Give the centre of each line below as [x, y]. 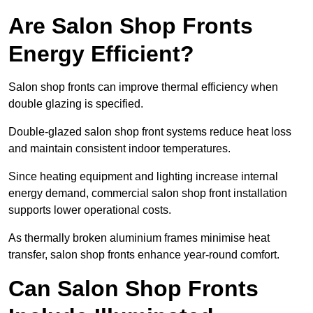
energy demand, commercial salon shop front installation [148, 194]
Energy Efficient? [101, 54]
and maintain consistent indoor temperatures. [119, 149]
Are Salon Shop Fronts [131, 26]
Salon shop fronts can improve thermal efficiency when [143, 87]
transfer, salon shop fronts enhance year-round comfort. [144, 255]
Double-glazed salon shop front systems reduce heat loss [150, 132]
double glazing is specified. [76, 104]
